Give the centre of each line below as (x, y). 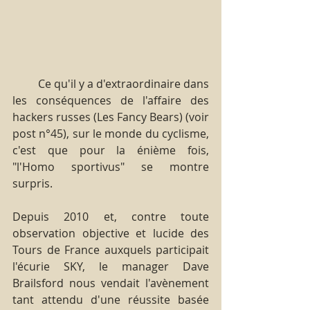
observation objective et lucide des (111, 233)
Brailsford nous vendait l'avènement (111, 283)
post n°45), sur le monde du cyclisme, (111, 133)
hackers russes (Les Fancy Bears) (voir (111, 117)
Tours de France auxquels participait (111, 249)
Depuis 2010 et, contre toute (111, 216)
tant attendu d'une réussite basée (111, 299)
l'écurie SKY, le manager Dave (111, 266)
